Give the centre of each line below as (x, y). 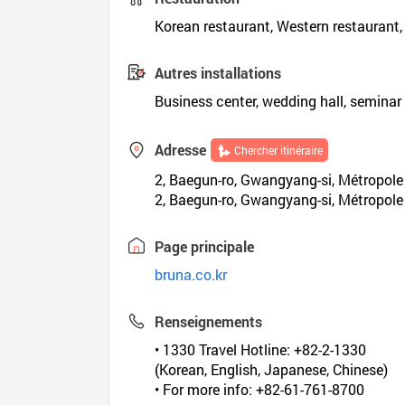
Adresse (181, 150)
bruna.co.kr (191, 274)
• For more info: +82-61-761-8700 (260, 389)
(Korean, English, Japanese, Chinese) (272, 369)
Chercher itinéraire (279, 150)
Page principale (205, 246)
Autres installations (218, 73)
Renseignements (209, 321)
